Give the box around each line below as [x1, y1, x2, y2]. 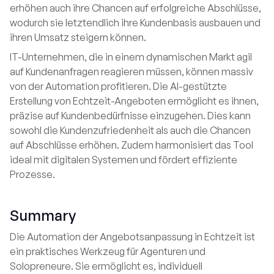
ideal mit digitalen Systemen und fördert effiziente [10, 154, 237, 166]
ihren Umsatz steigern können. [10, 31, 146, 43]
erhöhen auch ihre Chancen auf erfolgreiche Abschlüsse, [10, 2, 261, 14]
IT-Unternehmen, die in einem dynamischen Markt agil [10, 51, 252, 63]
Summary [10, 206, 76, 224]
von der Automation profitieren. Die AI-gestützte [10, 80, 227, 92]
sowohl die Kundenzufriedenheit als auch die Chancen [10, 124, 251, 136]
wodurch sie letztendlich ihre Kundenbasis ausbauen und [10, 17, 261, 29]
